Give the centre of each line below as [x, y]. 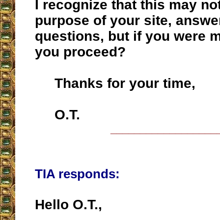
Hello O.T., [69, 205]
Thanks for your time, [115, 83]
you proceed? [80, 52]
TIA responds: [77, 174]
